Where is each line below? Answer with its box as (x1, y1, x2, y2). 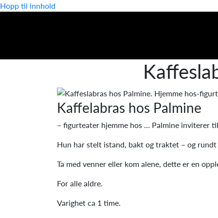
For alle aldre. (57, 177, 103, 189)
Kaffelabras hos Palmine (57, 97, 201, 117)
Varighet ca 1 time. (57, 197, 121, 208)
